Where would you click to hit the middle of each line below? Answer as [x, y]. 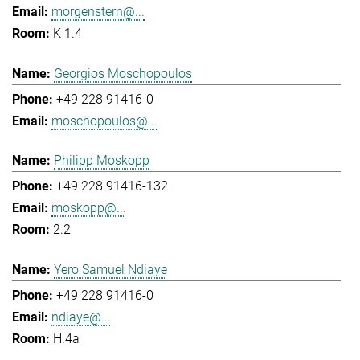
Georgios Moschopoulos [123, 73]
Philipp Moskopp [102, 161]
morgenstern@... [98, 12]
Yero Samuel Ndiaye [110, 269]
